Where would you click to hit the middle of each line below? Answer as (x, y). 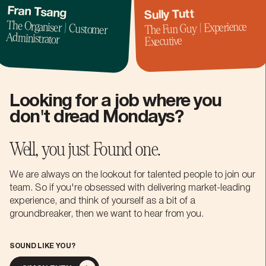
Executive (163, 41)
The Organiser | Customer (57, 28)
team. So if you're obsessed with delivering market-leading (130, 188)
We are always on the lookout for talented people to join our (132, 175)
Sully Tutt (169, 15)
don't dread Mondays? (96, 118)
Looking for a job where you (115, 102)
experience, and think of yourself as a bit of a (102, 201)
